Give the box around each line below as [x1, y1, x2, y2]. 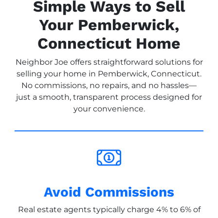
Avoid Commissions [44, 183, 174, 200]
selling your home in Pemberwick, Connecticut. [17, 69, 201, 78]
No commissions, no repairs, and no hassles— [21, 80, 197, 90]
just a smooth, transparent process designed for [16, 92, 202, 102]
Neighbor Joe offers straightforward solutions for [15, 57, 203, 67]
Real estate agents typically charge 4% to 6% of [18, 204, 200, 214]
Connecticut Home [37, 34, 181, 53]
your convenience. [73, 104, 145, 113]
